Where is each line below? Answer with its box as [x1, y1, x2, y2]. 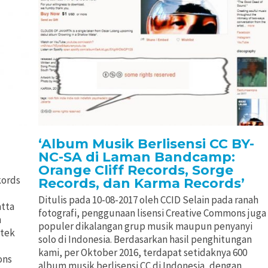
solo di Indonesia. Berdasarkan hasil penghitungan [38, 233, 252, 246]
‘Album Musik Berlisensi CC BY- [38, 136, 254, 153]
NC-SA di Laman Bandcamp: [38, 149, 235, 166]
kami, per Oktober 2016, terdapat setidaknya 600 [38, 246, 247, 260]
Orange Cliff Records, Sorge [38, 162, 233, 179]
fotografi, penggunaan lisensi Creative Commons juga [38, 206, 266, 220]
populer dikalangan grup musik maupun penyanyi [38, 220, 252, 233]
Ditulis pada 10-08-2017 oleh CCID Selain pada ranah [38, 193, 258, 207]
